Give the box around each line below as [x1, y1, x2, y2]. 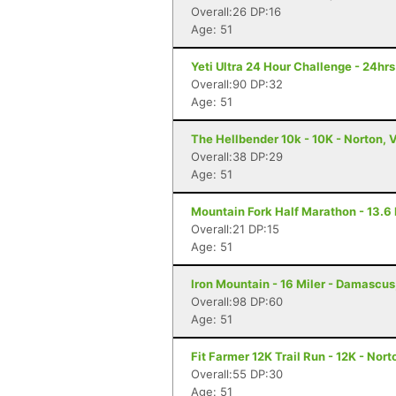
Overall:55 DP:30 [191, 367, 283, 381]
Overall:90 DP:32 [191, 77, 283, 91]
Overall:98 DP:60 [191, 294, 283, 308]
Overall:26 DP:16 [191, 4, 281, 19]
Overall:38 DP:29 [191, 149, 283, 164]
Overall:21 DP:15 [191, 222, 279, 236]
